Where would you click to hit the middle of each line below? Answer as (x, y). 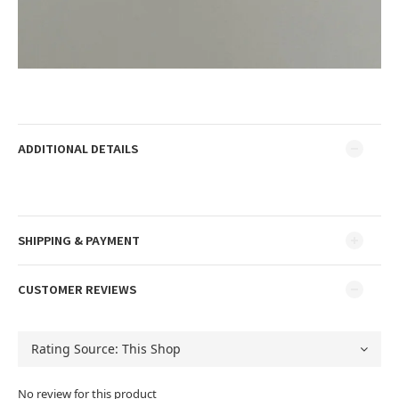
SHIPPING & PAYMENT (79, 240)
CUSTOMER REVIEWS (77, 289)
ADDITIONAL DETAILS (78, 149)
